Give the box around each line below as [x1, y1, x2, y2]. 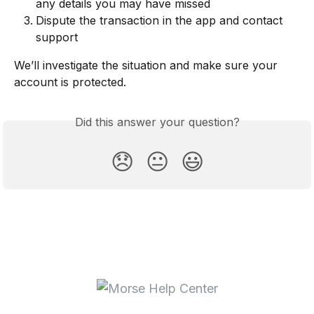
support [36, 29, 78, 44]
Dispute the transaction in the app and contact [36, 13, 286, 27]
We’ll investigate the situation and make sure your [14, 57, 281, 72]
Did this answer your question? [74, 114, 240, 129]
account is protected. [14, 74, 126, 89]
